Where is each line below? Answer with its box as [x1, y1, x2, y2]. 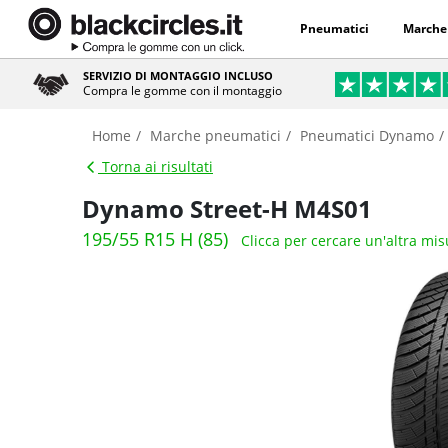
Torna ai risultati [98, 157, 213, 176]
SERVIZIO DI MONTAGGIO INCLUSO [83, 68, 274, 83]
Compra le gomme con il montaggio [83, 82, 283, 99]
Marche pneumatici [150, 126, 281, 145]
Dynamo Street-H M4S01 [82, 192, 372, 225]
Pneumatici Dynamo [300, 126, 434, 145]
